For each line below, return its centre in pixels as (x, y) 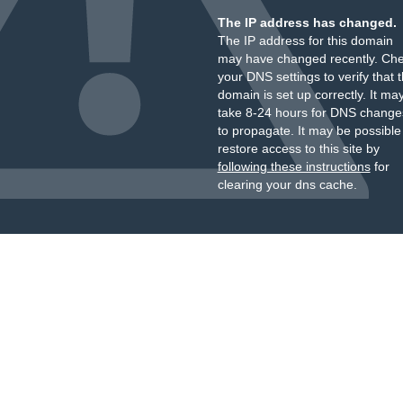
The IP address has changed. (307, 22)
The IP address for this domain (305, 40)
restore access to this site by (298, 148)
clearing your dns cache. (287, 184)
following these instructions (294, 166)
